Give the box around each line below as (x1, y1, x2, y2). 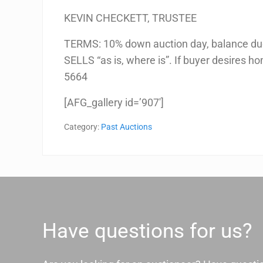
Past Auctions (101, 122, 153, 132)
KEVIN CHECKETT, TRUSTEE (64, 11, 197, 24)
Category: (64, 122, 102, 132)
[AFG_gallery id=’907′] (64, 96, 164, 109)
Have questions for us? (42, 218, 252, 243)
